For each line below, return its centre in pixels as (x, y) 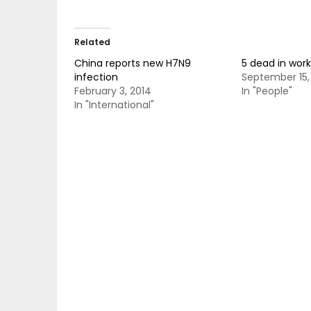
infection (96, 77)
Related (92, 42)
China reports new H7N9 (133, 63)
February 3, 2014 (113, 91)
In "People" (267, 91)
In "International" (114, 105)
